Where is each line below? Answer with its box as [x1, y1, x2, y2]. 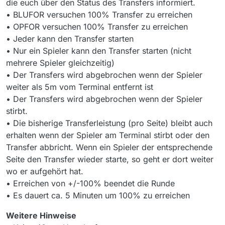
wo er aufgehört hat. [6, 166, 83, 177]
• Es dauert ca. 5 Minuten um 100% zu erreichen [6, 190, 190, 201]
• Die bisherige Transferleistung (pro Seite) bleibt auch [6, 118, 212, 129]
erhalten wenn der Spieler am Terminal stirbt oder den [6, 130, 209, 141]
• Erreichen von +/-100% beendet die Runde [6, 178, 175, 189]
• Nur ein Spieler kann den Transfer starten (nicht [6, 46, 191, 56]
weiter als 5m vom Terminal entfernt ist [6, 82, 153, 92]
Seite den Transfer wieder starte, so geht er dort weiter [6, 154, 213, 165]
